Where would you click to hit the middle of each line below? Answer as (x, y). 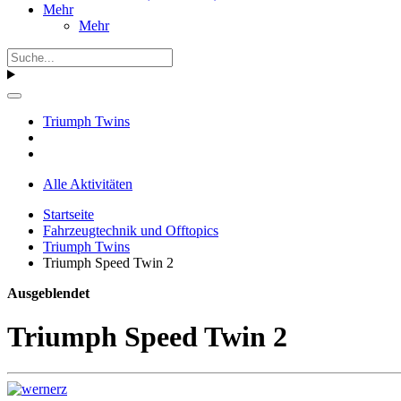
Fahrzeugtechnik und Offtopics (131, 230)
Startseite (68, 214)
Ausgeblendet (48, 293)
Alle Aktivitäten (88, 183)
